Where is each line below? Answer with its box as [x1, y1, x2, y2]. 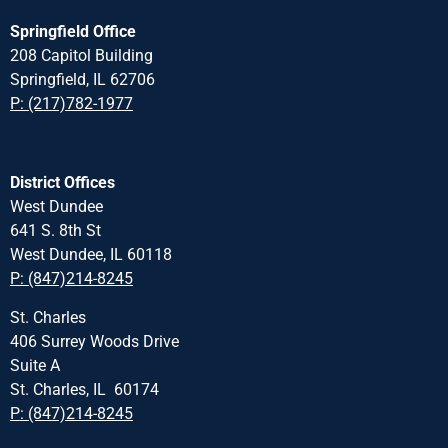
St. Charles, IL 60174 [10, 379, 159, 399]
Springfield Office [10, 22, 136, 42]
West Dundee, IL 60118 [10, 245, 172, 265]
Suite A [10, 355, 60, 375]
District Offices [10, 173, 115, 193]
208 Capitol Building [10, 46, 153, 66]
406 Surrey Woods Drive [10, 331, 179, 351]
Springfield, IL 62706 [10, 70, 155, 90]
